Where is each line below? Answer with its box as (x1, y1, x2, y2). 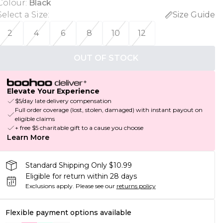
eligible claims (14, 115, 55, 123)
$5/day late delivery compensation (14, 97, 111, 105)
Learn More (6, 133, 49, 142)
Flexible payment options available (5, 208, 131, 218)
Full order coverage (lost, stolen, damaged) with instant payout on (14, 106, 203, 114)
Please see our (75, 182, 115, 190)
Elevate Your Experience (6, 87, 100, 96)
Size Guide (172, 10, 215, 19)
